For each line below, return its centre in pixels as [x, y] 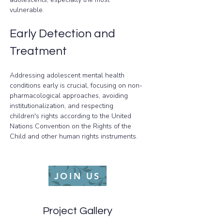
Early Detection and [64, 34]
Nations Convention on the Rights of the [71, 126]
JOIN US [77, 176]
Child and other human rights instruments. [74, 136]
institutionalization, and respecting [62, 106]
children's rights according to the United [71, 116]
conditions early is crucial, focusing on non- [76, 85]
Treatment [38, 51]
